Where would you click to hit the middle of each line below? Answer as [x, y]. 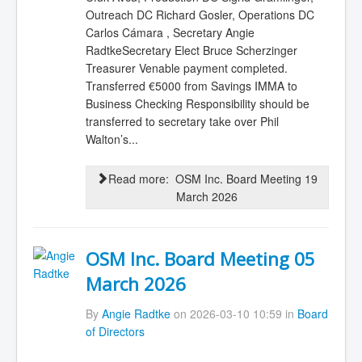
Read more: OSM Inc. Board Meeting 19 [213, 179]
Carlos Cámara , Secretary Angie [170, 32]
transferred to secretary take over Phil [182, 121]
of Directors [115, 331]
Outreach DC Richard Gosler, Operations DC [200, 14]
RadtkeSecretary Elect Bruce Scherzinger [191, 50]
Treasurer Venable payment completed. [186, 67]
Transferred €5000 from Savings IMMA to [191, 85]
